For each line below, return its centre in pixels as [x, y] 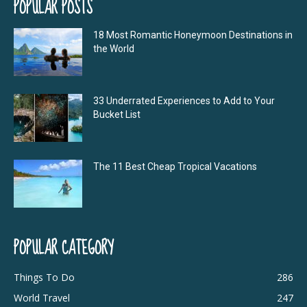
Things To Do [44, 278]
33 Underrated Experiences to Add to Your [184, 101]
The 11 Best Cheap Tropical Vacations [175, 167]
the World [114, 49]
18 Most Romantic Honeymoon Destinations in [193, 35]
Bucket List [118, 115]
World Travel [42, 298]
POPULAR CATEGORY [64, 249]
